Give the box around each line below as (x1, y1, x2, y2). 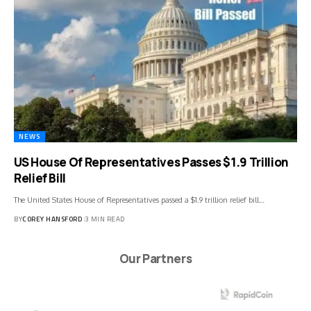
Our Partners (119, 251, 192, 267)
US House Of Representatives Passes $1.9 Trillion (14, 154, 289, 171)
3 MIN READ (84, 214, 125, 225)
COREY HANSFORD (22, 214, 82, 225)
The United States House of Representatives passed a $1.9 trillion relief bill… (14, 195, 264, 205)
